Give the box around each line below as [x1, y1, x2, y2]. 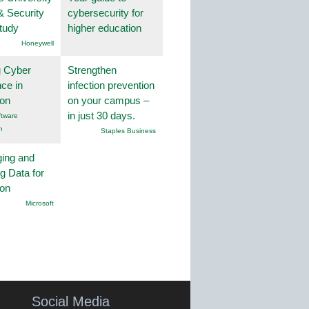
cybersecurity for [68, 7, 143, 19]
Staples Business [101, 127, 156, 135]
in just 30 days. [68, 110, 135, 122]
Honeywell [21, 39, 54, 48]
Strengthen [68, 64, 117, 77]
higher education [68, 22, 141, 34]
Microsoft [26, 199, 54, 208]
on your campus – [68, 94, 149, 107]
